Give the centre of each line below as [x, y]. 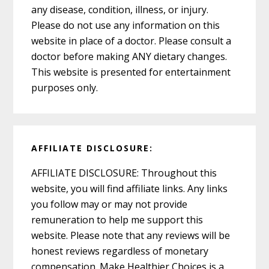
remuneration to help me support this [117, 220]
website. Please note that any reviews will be [131, 236]
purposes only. [65, 87]
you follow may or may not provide [110, 204]
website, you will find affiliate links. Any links [130, 189]
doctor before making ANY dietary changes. [129, 56]
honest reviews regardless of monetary [120, 251]
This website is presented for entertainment [131, 72]
